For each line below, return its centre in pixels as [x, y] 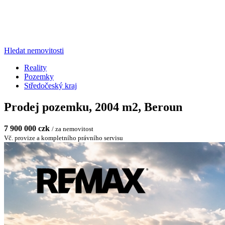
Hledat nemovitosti [34, 50]
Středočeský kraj [50, 86]
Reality [35, 68]
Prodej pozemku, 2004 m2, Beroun [93, 107]
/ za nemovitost [73, 129]
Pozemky [39, 77]
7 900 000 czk [27, 128]
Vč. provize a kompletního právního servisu [64, 138]
